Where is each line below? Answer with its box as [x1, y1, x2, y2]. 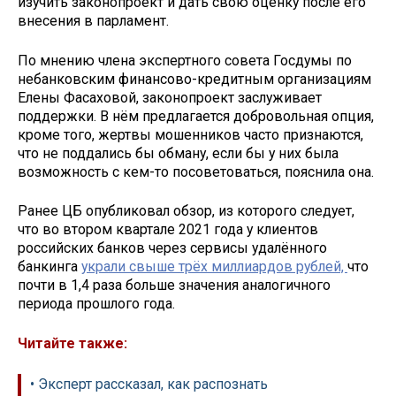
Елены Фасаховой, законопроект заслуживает [18, 88, 322, 106]
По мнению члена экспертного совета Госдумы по [18, 51, 352, 69]
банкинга [18, 258, 81, 276]
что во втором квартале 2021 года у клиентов [18, 221, 318, 239]
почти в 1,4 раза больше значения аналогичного [18, 277, 331, 294]
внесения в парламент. [18, 11, 169, 29]
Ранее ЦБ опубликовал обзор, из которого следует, [18, 202, 354, 220]
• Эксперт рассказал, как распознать [30, 375, 268, 392]
